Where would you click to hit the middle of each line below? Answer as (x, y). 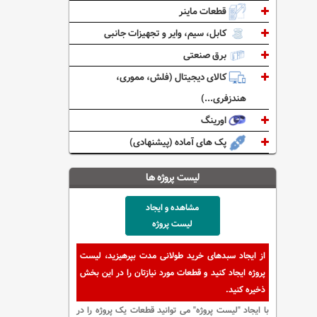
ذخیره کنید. (245, 289)
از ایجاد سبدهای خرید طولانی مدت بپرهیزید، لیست (172, 255)
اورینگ (214, 120)
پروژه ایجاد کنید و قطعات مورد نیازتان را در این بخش (172, 272)
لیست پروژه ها (173, 178)
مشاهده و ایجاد (173, 207)
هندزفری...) (223, 98)
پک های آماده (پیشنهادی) (179, 142)
